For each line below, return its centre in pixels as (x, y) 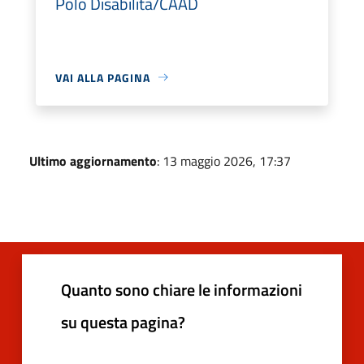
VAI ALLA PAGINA (103, 77)
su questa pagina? (123, 322)
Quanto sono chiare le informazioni (182, 289)
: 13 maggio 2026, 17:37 (224, 160)
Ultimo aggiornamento (93, 160)
